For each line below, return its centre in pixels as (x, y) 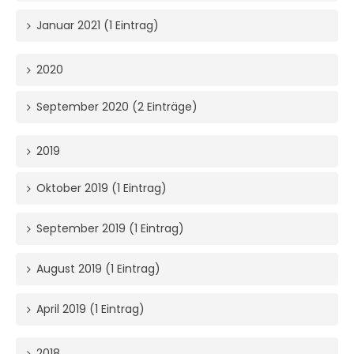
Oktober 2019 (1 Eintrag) (102, 188)
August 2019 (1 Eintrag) (98, 269)
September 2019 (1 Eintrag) (110, 229)
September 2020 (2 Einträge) (117, 107)
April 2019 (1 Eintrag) (90, 309)
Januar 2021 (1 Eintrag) (98, 26)
